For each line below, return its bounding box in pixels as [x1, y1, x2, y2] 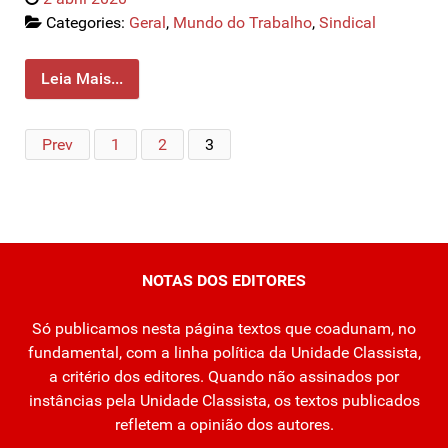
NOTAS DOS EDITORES [142, 270, 306, 290]
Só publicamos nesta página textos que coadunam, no [32, 318, 416, 338]
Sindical [319, 12, 376, 32]
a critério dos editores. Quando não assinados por [49, 366, 399, 386]
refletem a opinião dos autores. [114, 414, 334, 434]
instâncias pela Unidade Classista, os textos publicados [28, 390, 420, 410]
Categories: [46, 12, 129, 32]
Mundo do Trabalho [173, 12, 312, 32]
